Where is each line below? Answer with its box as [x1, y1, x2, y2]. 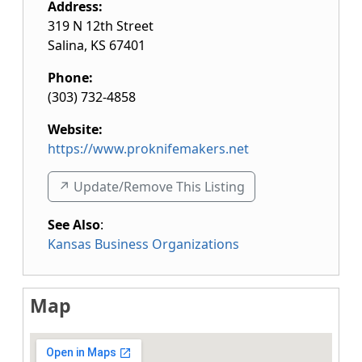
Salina [48, 36, 84, 54]
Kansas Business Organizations [48, 235, 239, 253]
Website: [48, 120, 103, 138]
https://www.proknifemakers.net [48, 140, 249, 158]
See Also [48, 216, 100, 234]
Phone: [48, 69, 93, 86]
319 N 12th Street [48, 17, 154, 35]
